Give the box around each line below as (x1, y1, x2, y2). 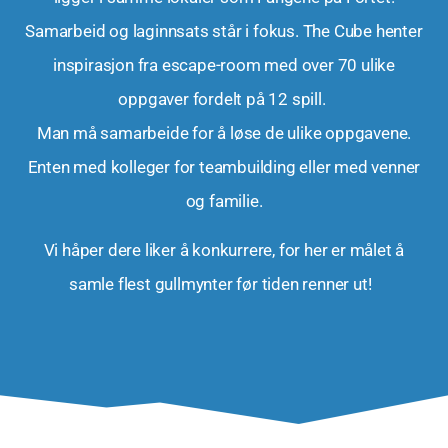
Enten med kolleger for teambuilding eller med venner (27, 157, 421, 178)
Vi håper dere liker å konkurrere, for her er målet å (43, 239, 405, 260)
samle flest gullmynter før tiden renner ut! (69, 273, 379, 294)
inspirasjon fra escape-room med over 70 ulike (53, 55, 395, 76)
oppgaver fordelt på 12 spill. (118, 89, 330, 110)
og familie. (185, 191, 263, 212)
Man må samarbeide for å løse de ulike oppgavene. (36, 123, 412, 144)
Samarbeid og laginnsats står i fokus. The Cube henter (25, 21, 423, 42)
